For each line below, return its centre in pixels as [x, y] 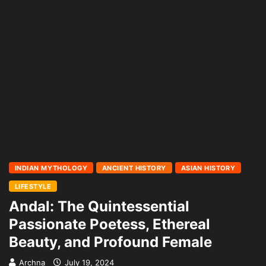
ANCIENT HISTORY [134, 168]
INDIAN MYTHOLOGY [51, 168]
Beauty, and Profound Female [110, 242]
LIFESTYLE [33, 186]
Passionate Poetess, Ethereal [110, 224]
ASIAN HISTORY [208, 168]
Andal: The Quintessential [99, 206]
